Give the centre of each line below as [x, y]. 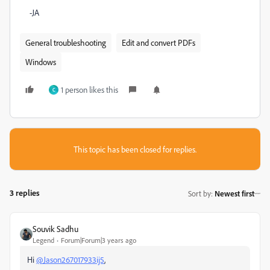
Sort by [199, 193]
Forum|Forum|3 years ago [99, 240]
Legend [43, 240]
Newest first [234, 193]
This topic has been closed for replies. [135, 149]
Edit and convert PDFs [159, 42]
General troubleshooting [66, 42]
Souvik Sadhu [55, 229]
